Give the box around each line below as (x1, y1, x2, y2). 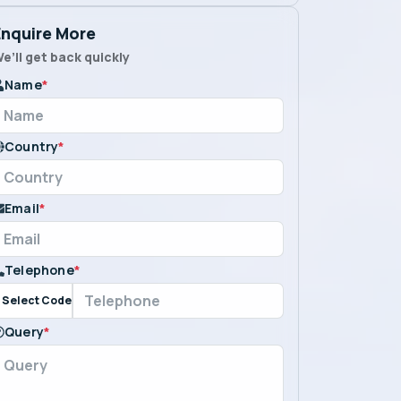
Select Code (2, 293, 72, 308)
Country (4, 138, 59, 155)
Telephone (4, 261, 74, 278)
